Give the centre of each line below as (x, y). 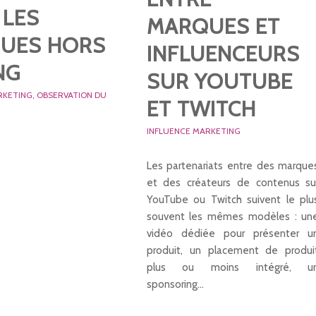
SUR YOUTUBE (219, 81)
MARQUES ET (213, 26)
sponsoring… (175, 284)
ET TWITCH (201, 109)
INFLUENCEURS (223, 54)
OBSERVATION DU (72, 95)
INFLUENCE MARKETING (193, 130)
